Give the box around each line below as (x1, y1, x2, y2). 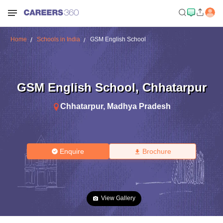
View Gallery (101, 195, 135, 202)
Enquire (60, 147, 85, 155)
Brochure (142, 147, 171, 155)
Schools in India (36, 36, 80, 43)
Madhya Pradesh (107, 102, 171, 111)
